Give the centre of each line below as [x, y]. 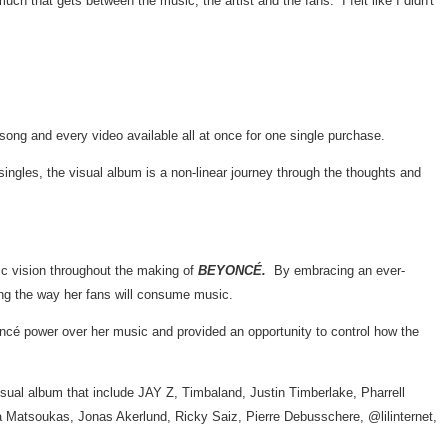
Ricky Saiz [206, 416]
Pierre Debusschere [303, 416]
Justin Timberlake [301, 392]
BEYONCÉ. [232, 270]
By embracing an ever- [335, 270]
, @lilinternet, [398, 416]
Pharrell [383, 392]
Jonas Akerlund [122, 416]
